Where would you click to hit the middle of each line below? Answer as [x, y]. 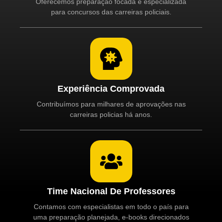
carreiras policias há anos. [111, 115]
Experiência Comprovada [111, 89]
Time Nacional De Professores [111, 192]
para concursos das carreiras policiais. [111, 12]
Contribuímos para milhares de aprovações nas [111, 104]
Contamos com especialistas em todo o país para [111, 207]
